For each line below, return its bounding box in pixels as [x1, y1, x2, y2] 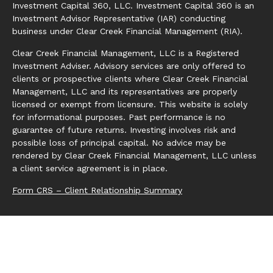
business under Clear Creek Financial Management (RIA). [12, 26, 243, 36]
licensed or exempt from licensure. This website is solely [12, 99, 247, 109]
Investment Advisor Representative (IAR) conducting [12, 13, 225, 23]
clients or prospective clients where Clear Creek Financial [12, 74, 248, 83]
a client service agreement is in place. [12, 163, 168, 173]
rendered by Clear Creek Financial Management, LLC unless [12, 151, 257, 160]
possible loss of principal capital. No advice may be [12, 138, 226, 147]
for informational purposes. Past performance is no [12, 112, 225, 122]
